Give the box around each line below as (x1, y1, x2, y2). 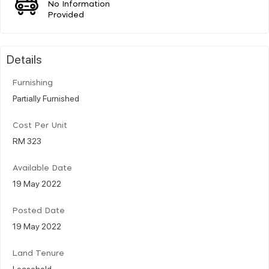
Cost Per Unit (13, 121, 67, 130)
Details (7, 50, 42, 67)
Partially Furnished (13, 92, 79, 103)
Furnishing (13, 79, 53, 87)
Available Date (13, 164, 72, 172)
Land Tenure (13, 249, 64, 258)
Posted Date (13, 207, 65, 215)
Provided (48, 11, 85, 19)
